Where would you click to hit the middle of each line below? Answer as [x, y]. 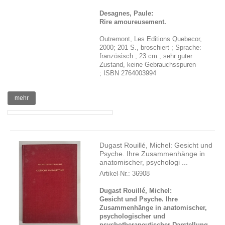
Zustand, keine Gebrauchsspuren [148, 65]
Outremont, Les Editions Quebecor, [151, 39]
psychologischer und [133, 216]
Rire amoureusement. [133, 22]
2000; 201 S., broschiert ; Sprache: [151, 47]
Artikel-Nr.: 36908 [125, 174]
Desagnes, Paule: [127, 13]
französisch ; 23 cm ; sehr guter [146, 56]
